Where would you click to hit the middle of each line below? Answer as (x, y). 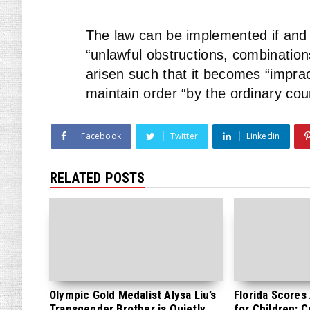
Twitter (184, 136)
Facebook (101, 136)
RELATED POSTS (98, 178)
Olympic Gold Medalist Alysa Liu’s (133, 295)
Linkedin (263, 136)
